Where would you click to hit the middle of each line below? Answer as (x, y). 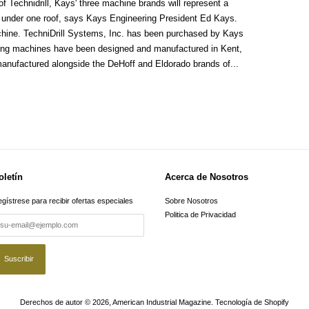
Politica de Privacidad (200, 215)
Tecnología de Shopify (252, 302)
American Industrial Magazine (162, 302)
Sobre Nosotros (191, 200)
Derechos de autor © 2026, (66, 302)
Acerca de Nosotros (207, 177)
